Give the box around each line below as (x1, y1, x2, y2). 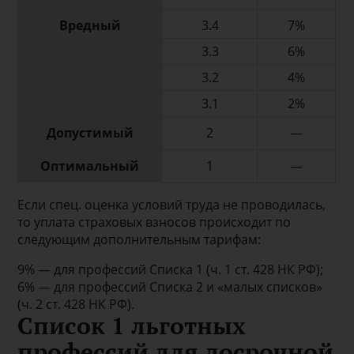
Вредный (58, 16, 121, 34)
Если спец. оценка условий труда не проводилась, (17, 195, 326, 213)
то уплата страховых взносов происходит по (17, 213, 292, 231)
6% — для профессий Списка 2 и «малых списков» (17, 277, 323, 296)
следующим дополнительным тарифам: (17, 230, 262, 248)
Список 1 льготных (17, 309, 247, 341)
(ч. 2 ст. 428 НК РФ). (17, 295, 135, 313)
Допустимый (46, 123, 134, 141)
